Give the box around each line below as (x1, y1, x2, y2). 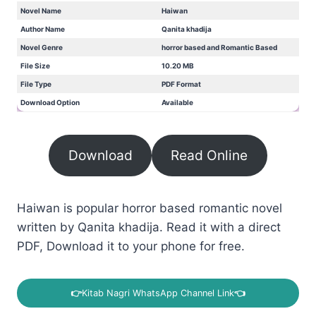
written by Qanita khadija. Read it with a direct (17, 220, 281, 235)
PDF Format (162, 79, 201, 88)
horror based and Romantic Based (162, 42, 277, 51)
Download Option (20, 97, 80, 107)
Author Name (20, 24, 65, 33)
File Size (20, 61, 50, 70)
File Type (20, 79, 51, 88)
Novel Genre (20, 42, 63, 51)
